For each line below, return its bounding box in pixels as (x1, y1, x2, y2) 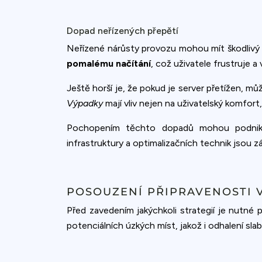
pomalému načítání (67, 57, 151, 69)
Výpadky (67, 97, 103, 109)
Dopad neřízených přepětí (67, 25, 178, 36)
